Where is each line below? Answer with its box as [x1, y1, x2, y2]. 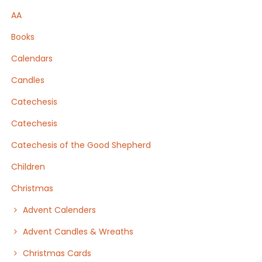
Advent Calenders [23, 204, 96, 216]
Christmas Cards [23, 247, 92, 259]
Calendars [11, 53, 53, 64]
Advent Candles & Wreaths [23, 226, 134, 237]
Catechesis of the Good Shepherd [11, 139, 151, 151]
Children [11, 161, 46, 173]
